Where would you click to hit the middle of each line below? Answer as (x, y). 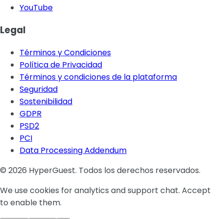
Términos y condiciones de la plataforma (98, 77)
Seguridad (39, 89)
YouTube (36, 8)
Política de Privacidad (61, 65)
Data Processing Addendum (73, 150)
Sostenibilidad (46, 101)
